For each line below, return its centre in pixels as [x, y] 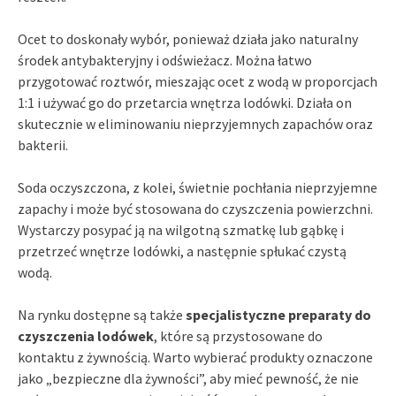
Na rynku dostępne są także [102, 314]
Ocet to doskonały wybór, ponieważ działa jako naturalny [188, 38]
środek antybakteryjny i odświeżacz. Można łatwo [165, 60]
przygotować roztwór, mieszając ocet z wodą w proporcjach [198, 81]
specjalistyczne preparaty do [278, 314]
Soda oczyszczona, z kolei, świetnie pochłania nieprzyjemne [198, 187]
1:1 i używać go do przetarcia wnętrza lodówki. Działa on [185, 102]
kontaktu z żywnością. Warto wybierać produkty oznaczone [195, 357]
